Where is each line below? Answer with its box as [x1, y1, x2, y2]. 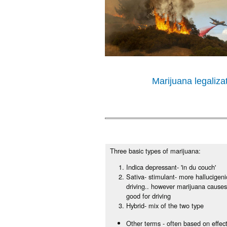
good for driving [126, 191, 171, 201]
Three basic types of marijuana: [110, 145, 201, 156]
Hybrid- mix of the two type [126, 200, 204, 210]
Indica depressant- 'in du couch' [126, 162, 216, 172]
